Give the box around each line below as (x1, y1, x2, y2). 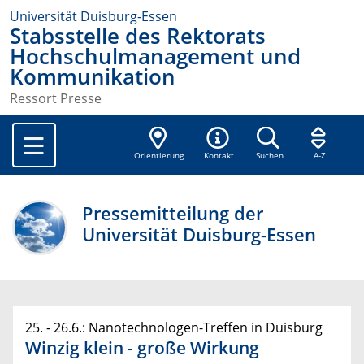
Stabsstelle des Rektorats (10, 22, 266, 50)
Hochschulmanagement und (10, 42, 301, 71)
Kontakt (204, 150, 235, 162)
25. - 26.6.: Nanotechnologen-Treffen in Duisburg (25, 318, 323, 337)
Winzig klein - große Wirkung (25, 336, 259, 360)
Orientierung (134, 150, 184, 162)
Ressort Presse (10, 89, 102, 108)
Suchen (255, 150, 284, 162)
